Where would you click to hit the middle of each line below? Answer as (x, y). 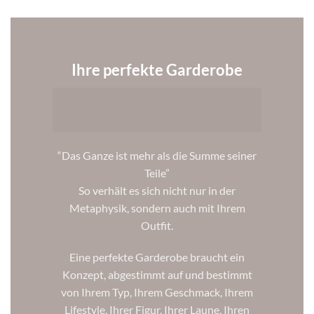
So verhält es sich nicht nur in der (157, 190)
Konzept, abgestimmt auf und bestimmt (157, 275)
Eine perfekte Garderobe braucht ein (157, 257)
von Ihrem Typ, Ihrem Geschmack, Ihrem (157, 292)
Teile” (157, 172)
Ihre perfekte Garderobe (157, 69)
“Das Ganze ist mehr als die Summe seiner (157, 155)
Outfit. (157, 225)
